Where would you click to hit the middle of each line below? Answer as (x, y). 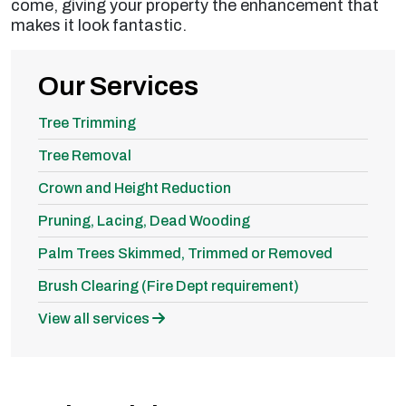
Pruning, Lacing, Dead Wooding (144, 220)
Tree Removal (85, 155)
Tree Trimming (87, 122)
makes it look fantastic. (99, 25)
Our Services (118, 86)
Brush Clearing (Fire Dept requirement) (169, 285)
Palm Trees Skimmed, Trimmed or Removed (185, 253)
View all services (95, 318)
